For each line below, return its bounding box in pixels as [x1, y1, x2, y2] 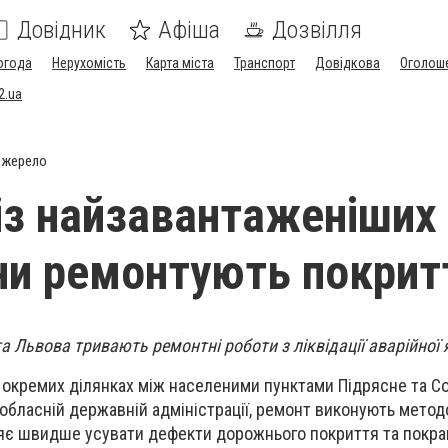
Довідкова [315, 55, 380, 71]
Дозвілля [272, 16, 362, 44]
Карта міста [146, 55, 214, 71]
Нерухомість [52, 55, 126, 71]
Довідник [17, 16, 106, 44]
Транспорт [234, 55, 295, 71]
